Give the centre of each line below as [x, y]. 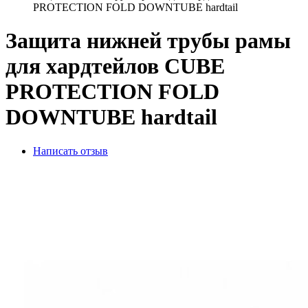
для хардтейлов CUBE [115, 66]
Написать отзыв [70, 151]
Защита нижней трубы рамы [148, 41]
